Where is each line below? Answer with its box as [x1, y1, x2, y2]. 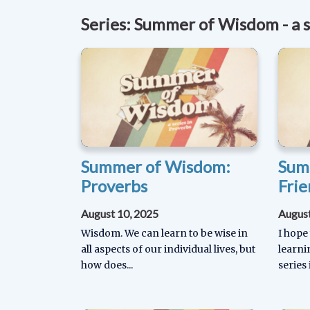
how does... [81, 259, 133, 272]
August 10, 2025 [81, 207, 158, 221]
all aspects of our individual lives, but [81, 243, 255, 256]
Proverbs [81, 176, 147, 197]
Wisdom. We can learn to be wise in [81, 227, 248, 240]
